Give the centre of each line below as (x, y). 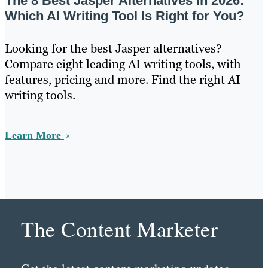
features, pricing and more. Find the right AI (123, 80)
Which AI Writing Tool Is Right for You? (124, 16)
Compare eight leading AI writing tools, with (123, 64)
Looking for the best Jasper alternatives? (113, 49)
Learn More (34, 135)
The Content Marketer (119, 229)
